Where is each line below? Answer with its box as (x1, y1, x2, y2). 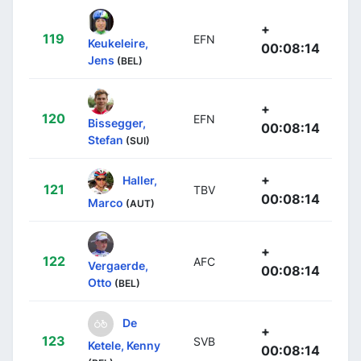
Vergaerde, (88, 258, 148, 272)
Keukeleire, (88, 35, 148, 50)
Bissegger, (88, 115, 146, 130)
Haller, (122, 172, 157, 187)
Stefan (88, 132, 123, 147)
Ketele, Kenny (88, 338, 160, 352)
